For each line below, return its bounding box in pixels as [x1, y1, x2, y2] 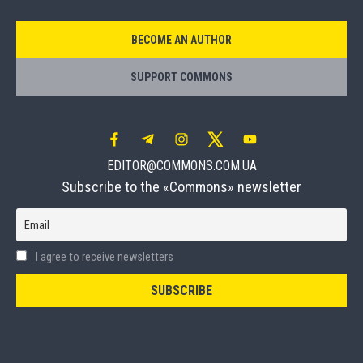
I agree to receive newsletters [33, 250, 173, 265]
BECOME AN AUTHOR [131, 32, 232, 46]
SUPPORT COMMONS [130, 70, 233, 83]
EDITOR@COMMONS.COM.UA [106, 157, 257, 173]
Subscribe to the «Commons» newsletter [62, 177, 301, 195]
